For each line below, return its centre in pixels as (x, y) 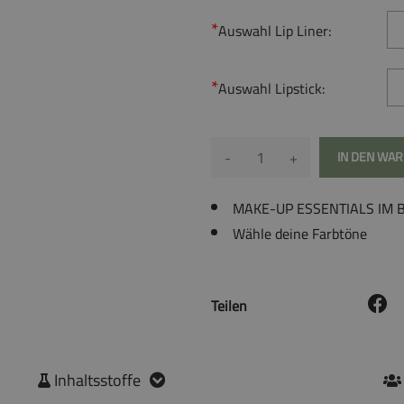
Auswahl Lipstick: (272, 88)
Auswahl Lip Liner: (275, 31)
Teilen (229, 305)
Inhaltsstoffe (95, 380)
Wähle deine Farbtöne (300, 233)
